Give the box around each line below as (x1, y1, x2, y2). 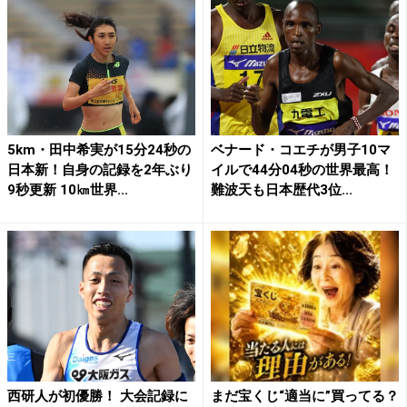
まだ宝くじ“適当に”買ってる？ (211, 387, 399, 404)
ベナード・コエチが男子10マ (211, 141, 391, 158)
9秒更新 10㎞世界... (7, 181, 128, 198)
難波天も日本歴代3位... (211, 181, 352, 198)
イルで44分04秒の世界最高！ (211, 161, 393, 178)
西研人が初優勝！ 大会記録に (7, 387, 188, 404)
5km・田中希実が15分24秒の (7, 141, 191, 158)
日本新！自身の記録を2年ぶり (7, 161, 193, 178)
